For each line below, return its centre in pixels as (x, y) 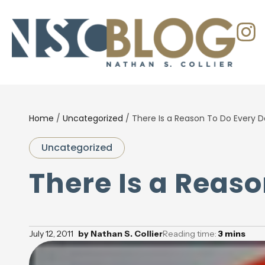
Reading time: (190, 234)
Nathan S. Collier (125, 234)
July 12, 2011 (51, 234)
